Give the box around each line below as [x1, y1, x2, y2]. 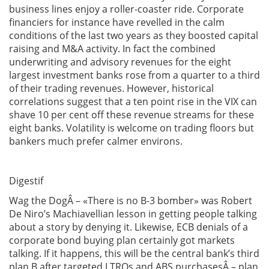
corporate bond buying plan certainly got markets [9, 234, 235, 247]
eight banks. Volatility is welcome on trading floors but [9, 121, 254, 134]
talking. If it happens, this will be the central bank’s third [9, 247, 259, 260]
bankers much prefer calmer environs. [9, 134, 183, 148]
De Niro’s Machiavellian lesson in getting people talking [9, 207, 257, 220]
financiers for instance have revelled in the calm [9, 16, 225, 29]
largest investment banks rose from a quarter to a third [9, 68, 260, 82]
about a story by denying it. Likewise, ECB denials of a [9, 220, 248, 234]
